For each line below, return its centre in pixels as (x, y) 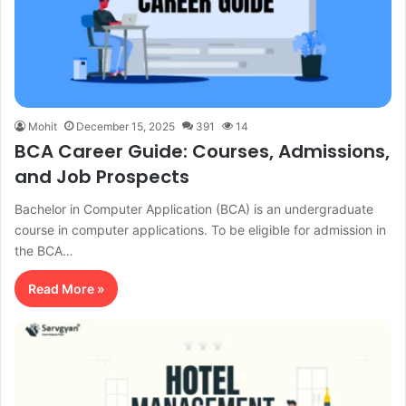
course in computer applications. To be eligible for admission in (200, 229)
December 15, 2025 (126, 126)
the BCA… (44, 250)
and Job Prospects (102, 176)
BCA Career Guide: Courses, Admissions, (202, 151)
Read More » (66, 288)
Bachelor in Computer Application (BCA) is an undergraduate (194, 208)
